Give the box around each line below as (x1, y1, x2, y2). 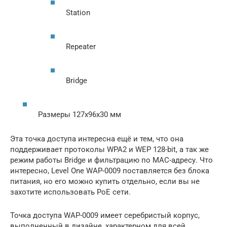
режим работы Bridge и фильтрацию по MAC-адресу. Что (10, 156, 213, 165)
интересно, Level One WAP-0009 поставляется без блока (10, 166, 209, 176)
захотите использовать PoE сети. (10, 187, 131, 197)
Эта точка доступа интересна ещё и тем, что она (10, 134, 183, 144)
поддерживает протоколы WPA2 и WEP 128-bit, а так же (10, 145, 209, 155)
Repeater (66, 42, 96, 52)
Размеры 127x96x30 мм (38, 110, 121, 120)
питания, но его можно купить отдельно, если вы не (10, 177, 200, 186)
